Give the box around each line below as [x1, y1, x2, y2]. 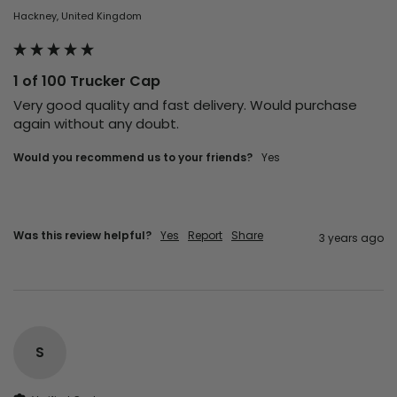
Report [188, 227, 222, 243]
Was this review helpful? [13, 227, 152, 243]
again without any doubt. [13, 113, 179, 133]
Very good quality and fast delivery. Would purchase [13, 95, 357, 114]
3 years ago [319, 230, 384, 245]
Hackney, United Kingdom [13, 8, 142, 23]
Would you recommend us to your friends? [13, 149, 253, 165]
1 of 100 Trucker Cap [13, 70, 160, 91]
